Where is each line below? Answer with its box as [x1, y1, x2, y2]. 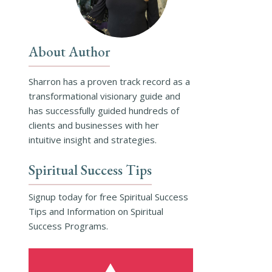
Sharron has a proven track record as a [28, 75, 190, 88]
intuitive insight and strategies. [28, 134, 157, 146]
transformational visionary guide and [28, 90, 180, 103]
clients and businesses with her [28, 119, 159, 132]
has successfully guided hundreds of [28, 104, 179, 117]
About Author [28, 42, 110, 61]
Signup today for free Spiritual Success [28, 191, 188, 203]
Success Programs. [28, 220, 108, 233]
